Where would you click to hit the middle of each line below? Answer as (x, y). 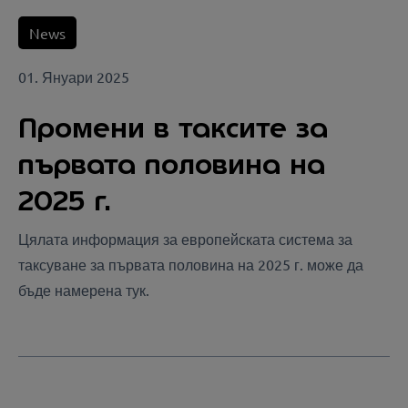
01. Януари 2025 (74, 76)
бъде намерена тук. (84, 290)
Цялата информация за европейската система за (185, 239)
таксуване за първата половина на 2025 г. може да (191, 265)
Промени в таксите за (173, 128)
